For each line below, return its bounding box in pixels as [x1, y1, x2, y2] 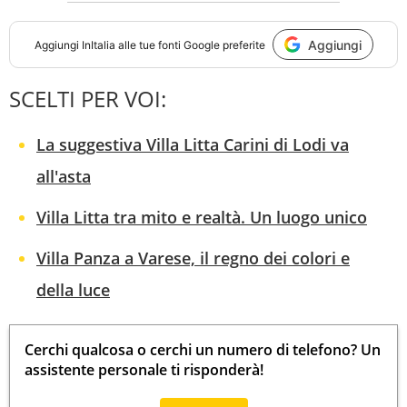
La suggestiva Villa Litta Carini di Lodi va [36, 134, 349, 156]
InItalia [81, 37, 115, 52]
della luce [36, 279, 110, 302]
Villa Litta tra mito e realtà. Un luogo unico [36, 206, 367, 229]
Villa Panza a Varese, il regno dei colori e [36, 247, 350, 270]
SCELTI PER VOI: [9, 84, 166, 114]
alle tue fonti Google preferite [114, 37, 265, 52]
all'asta [36, 165, 91, 188]
